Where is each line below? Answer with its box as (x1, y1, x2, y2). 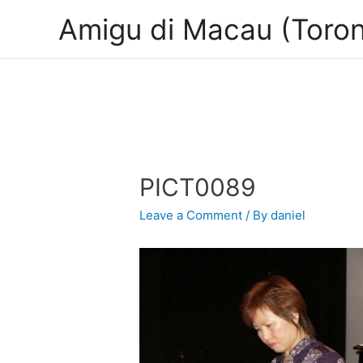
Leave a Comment (139, 207, 243, 224)
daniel (271, 207, 306, 224)
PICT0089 (139, 173, 257, 203)
